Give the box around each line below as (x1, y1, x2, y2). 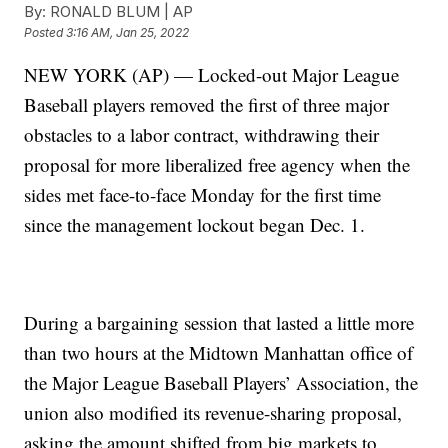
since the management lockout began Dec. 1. (24, 212, 366, 238)
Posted (24, 25, 67, 41)
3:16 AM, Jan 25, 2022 (66, 25, 190, 41)
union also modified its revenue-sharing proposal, (24, 400, 403, 426)
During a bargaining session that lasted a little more (24, 310, 415, 336)
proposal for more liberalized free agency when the (24, 152, 411, 178)
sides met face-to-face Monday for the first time (24, 182, 382, 208)
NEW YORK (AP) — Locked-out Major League (24, 62, 400, 88)
